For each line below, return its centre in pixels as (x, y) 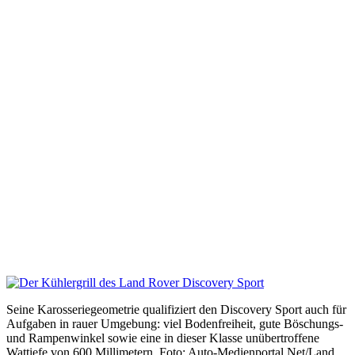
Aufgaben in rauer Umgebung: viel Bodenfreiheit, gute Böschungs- (175, 324)
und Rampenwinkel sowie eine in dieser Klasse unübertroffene (163, 338)
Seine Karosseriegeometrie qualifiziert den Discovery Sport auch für (176, 309)
